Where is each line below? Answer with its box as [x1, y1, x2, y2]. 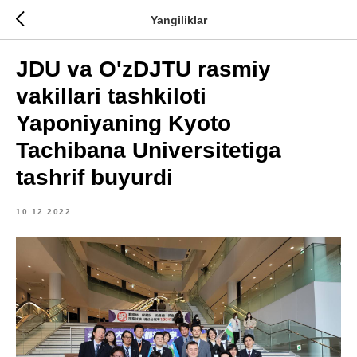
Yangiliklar [150, 13, 207, 26]
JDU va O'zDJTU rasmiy [16, 57, 271, 81]
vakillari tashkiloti [16, 84, 206, 108]
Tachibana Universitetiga [16, 138, 281, 163]
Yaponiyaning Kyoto [16, 111, 231, 135]
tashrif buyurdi [16, 165, 173, 190]
